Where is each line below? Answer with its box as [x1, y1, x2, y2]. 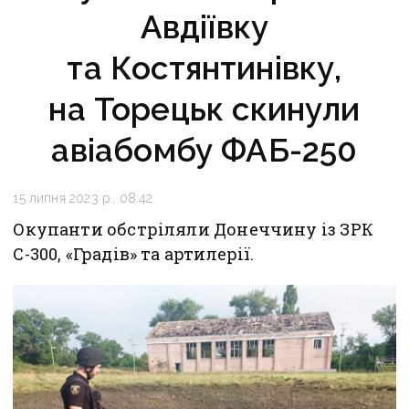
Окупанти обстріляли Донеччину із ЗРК [13, 218, 373, 241]
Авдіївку [140, 8, 269, 47]
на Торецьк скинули [48, 90, 361, 129]
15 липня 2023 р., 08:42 [13, 191, 153, 206]
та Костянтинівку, [67, 49, 342, 88]
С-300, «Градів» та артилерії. [13, 243, 255, 266]
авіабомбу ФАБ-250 [51, 131, 358, 170]
